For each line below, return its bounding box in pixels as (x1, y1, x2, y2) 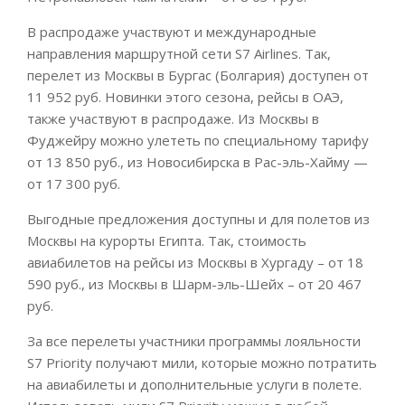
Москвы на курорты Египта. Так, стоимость (27, 231, 306, 250)
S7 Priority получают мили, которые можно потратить (27, 353, 377, 372)
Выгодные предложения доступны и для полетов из (27, 209, 370, 228)
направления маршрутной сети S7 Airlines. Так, (27, 43, 331, 62)
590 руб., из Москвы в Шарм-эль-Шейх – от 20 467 (27, 274, 362, 293)
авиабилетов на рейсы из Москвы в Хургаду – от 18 (27, 252, 363, 271)
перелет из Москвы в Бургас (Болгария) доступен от (27, 65, 369, 84)
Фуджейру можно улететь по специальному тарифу (27, 130, 369, 149)
